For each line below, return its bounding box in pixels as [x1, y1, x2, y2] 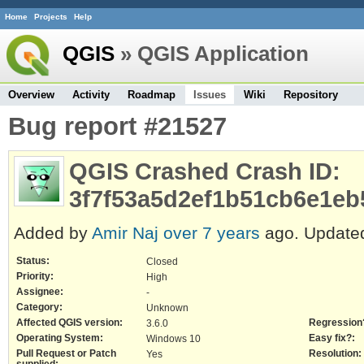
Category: [16, 301, 63, 313]
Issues [193, 88, 226, 101]
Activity [72, 88, 110, 101]
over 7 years [163, 223, 260, 243]
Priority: [16, 271, 54, 282]
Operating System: [16, 332, 103, 344]
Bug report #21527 [8, 111, 227, 141]
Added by [14, 223, 92, 243]
